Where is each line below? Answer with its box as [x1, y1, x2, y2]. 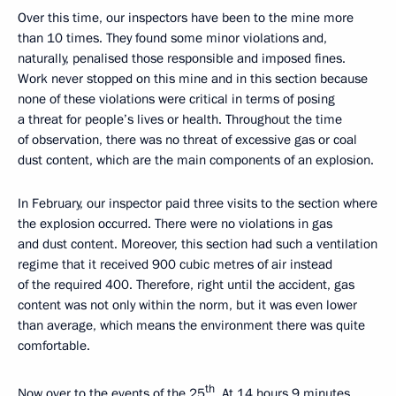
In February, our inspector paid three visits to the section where [18, 194, 377, 212]
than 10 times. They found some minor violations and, [18, 29, 327, 47]
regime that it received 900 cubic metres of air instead [18, 255, 332, 273]
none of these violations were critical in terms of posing [18, 90, 335, 108]
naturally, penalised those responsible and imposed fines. [18, 49, 346, 67]
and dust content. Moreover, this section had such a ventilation [18, 235, 377, 253]
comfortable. [18, 337, 90, 354]
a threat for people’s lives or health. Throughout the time [18, 110, 342, 128]
